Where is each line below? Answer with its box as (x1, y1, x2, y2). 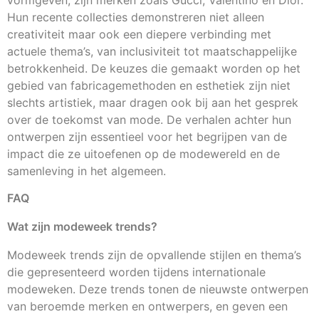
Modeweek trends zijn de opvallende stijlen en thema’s (7, 248, 301, 263)
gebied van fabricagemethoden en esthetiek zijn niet (7, 78, 291, 93)
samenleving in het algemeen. (7, 164, 166, 178)
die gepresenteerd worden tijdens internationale (7, 265, 266, 280)
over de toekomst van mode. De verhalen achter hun (7, 113, 291, 127)
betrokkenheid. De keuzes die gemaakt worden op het (7, 61, 300, 75)
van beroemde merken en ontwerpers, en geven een (7, 299, 288, 314)
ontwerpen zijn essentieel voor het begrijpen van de (7, 130, 287, 144)
